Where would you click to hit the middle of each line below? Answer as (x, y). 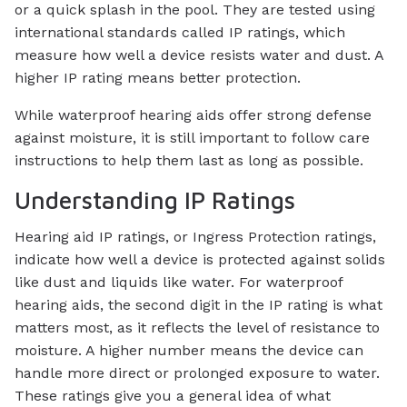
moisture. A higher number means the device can (189, 351)
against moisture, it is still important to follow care (192, 138)
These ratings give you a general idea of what (173, 396)
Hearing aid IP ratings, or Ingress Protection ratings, (195, 237)
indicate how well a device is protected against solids (200, 260)
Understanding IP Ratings (155, 201)
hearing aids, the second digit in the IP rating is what (199, 305)
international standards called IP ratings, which (180, 33)
